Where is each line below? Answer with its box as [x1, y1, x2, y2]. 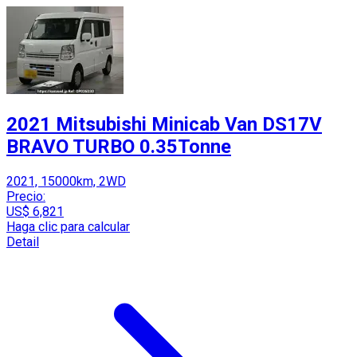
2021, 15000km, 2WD [6, 174, 126, 190]
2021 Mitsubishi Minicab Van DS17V [6, 113, 322, 136]
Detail [6, 234, 39, 250]
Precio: [6, 189, 45, 205]
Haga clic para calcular [6, 219, 130, 235]
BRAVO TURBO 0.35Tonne [6, 135, 231, 159]
